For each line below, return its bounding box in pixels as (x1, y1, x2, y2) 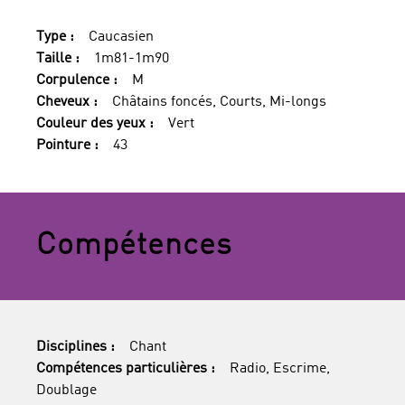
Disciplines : (36, 340, 115, 354)
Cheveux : (36, 95, 98, 109)
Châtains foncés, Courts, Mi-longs (112, 95, 326, 109)
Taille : (36, 52, 80, 66)
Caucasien (89, 30, 154, 44)
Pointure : (36, 138, 99, 153)
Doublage (36, 383, 97, 398)
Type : (36, 30, 74, 44)
